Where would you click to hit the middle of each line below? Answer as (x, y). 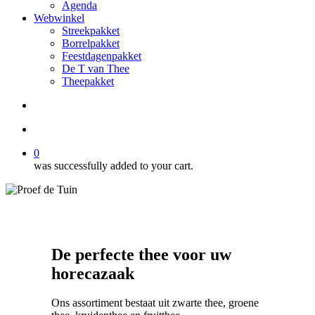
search (47, 104)
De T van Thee (96, 69)
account (50, 128)
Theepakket (88, 81)
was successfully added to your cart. (114, 166)
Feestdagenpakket (102, 56)
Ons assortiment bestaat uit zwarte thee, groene (155, 303)
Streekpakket (91, 31)
